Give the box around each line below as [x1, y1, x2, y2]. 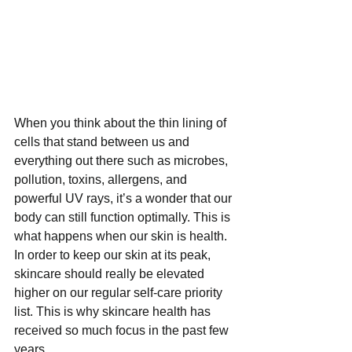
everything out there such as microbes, [14, 154, 231, 168]
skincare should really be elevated [14, 267, 207, 281]
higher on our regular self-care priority [14, 286, 225, 300]
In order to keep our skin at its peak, [14, 248, 214, 262]
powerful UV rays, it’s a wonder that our [14, 192, 235, 206]
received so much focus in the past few [14, 324, 232, 338]
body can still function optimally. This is [14, 211, 233, 225]
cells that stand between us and [14, 135, 192, 149]
